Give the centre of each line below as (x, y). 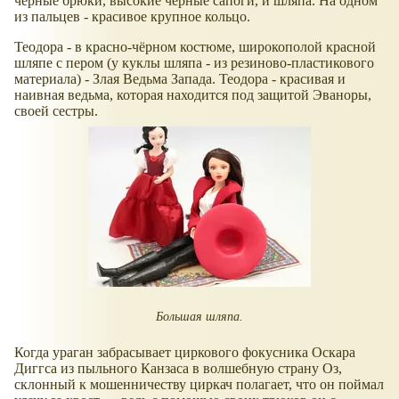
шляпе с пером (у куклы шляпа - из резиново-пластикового (194, 62)
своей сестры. (56, 110)
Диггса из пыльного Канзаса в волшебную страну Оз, (178, 369)
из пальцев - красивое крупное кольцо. (132, 16)
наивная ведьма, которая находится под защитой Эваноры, (193, 94)
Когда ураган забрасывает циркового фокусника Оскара (185, 353)
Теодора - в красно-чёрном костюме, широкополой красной (195, 46)
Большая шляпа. (199, 316)
